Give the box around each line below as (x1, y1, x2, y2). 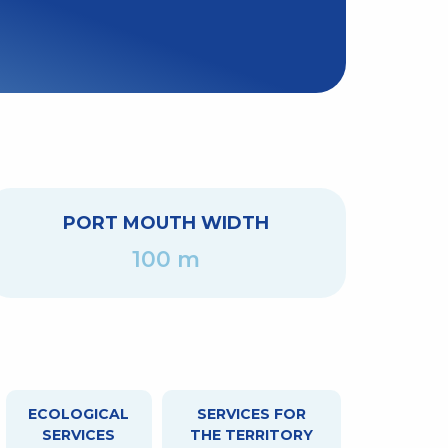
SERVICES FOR (196, 405, 306, 424)
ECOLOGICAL (28, 405, 130, 424)
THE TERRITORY (189, 426, 313, 445)
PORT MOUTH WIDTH (62, 212, 269, 235)
